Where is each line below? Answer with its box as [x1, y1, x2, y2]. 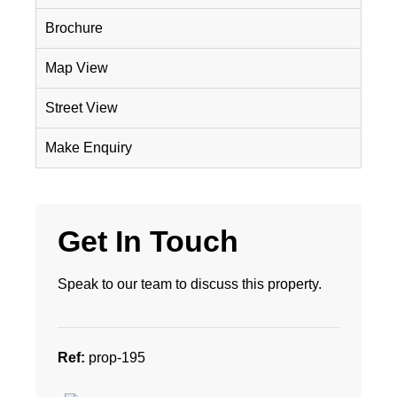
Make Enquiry [45, 140, 132, 155]
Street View [45, 100, 118, 115]
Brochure [45, 20, 103, 35]
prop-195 [85, 350, 145, 366]
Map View [45, 60, 108, 75]
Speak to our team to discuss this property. [58, 276, 322, 292]
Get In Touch [58, 224, 238, 258]
